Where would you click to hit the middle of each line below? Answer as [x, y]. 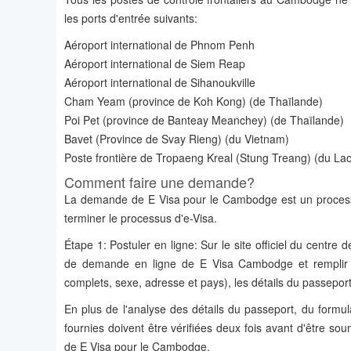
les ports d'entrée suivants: [131, 18]
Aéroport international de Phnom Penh [159, 45]
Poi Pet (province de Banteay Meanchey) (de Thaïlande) [204, 120]
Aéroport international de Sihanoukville [160, 83]
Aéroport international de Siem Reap [155, 64]
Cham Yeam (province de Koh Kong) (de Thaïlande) [194, 101]
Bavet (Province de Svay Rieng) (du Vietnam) [177, 139]
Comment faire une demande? [159, 182]
